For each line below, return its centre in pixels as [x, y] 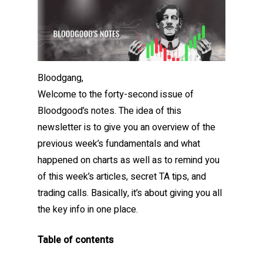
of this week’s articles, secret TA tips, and [122, 177]
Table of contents [77, 240]
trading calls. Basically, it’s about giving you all [130, 193]
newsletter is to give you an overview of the [127, 128]
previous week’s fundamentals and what [119, 144]
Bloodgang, [60, 78]
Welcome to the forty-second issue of [116, 95]
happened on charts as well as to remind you [129, 161]
